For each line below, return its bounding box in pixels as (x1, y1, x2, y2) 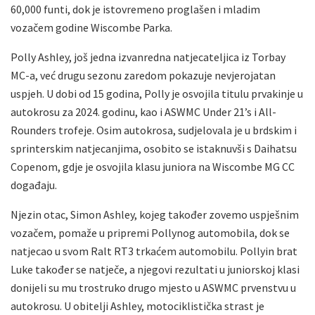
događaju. (11, 177, 57, 192)
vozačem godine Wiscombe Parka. (11, 20, 172, 34)
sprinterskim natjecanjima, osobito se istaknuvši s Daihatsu (11, 141, 297, 155)
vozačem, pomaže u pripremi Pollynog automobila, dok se (11, 225, 290, 240)
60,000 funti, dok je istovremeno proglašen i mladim (11, 1, 260, 16)
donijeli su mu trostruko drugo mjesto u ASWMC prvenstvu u (11, 280, 296, 295)
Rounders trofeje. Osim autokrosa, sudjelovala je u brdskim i (11, 122, 297, 137)
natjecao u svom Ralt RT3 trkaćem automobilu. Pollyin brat (11, 243, 297, 258)
